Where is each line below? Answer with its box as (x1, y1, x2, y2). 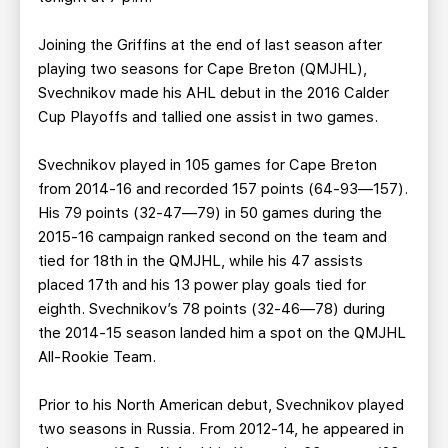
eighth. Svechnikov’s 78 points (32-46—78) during (38, 300, 385, 318)
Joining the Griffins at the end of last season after (38, 36, 382, 54)
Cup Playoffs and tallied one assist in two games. (38, 108, 378, 126)
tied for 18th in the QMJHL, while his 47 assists (38, 252, 363, 270)
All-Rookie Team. (38, 348, 156, 366)
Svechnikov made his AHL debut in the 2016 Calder (38, 84, 389, 102)
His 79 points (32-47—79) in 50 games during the (38, 204, 382, 222)
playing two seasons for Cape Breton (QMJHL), (38, 60, 367, 78)
